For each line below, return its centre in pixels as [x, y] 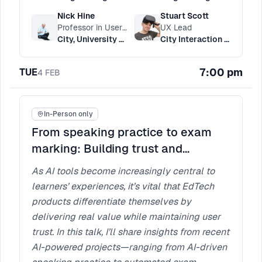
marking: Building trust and [107, 149]
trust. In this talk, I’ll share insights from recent [130, 232]
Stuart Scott [185, 16]
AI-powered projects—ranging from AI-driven [129, 247]
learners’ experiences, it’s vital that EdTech [123, 186]
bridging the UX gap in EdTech [115, 165]
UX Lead [176, 27]
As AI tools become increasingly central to [123, 171]
